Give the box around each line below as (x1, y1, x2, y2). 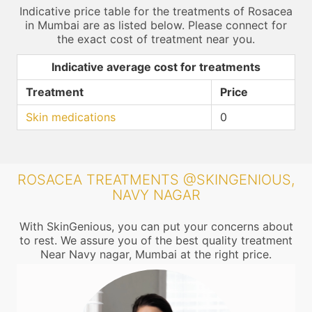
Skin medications (26, 110, 116, 124)
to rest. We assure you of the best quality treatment (19, 233, 292, 247)
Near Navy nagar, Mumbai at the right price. (40, 247, 272, 261)
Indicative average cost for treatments (52, 60, 260, 74)
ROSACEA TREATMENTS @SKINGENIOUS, (17, 171, 295, 188)
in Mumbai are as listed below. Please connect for (25, 18, 287, 32)
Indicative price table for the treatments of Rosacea (19, 4, 292, 18)
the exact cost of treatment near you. (57, 32, 255, 46)
